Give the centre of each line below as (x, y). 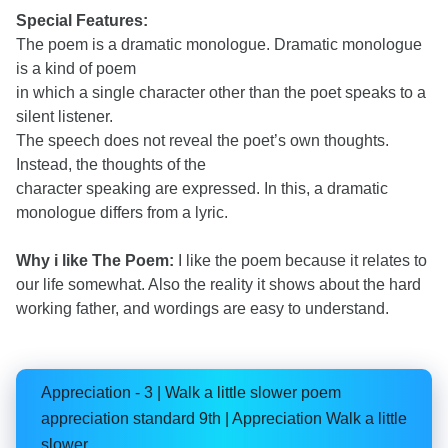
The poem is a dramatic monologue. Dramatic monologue (219, 44)
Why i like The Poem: (97, 260)
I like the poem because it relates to (302, 260)
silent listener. (64, 116)
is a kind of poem (76, 68)
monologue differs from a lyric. (122, 212)
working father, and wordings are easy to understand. (202, 308)
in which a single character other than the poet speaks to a (221, 92)
